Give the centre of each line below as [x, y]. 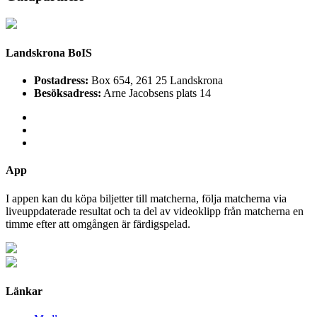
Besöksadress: [68, 93]
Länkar [24, 292]
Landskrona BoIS [49, 52]
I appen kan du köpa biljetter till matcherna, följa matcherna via [146, 198]
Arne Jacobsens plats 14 [156, 93]
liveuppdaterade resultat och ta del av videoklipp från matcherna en [155, 211]
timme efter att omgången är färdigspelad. [98, 224]
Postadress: [61, 81]
